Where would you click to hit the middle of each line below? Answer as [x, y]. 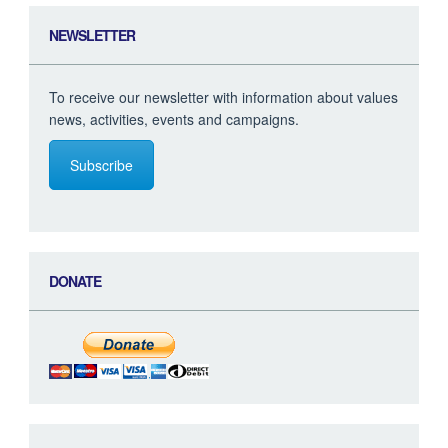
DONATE [75, 280]
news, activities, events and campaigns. [174, 119]
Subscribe [101, 165]
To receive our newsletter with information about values [223, 97]
